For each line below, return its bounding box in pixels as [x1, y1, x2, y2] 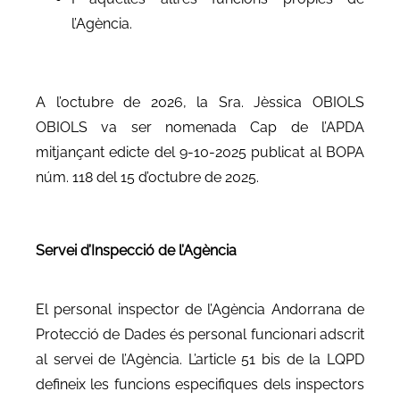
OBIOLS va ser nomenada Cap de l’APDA [36, 118, 364, 136]
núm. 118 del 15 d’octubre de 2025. [36, 168, 259, 186]
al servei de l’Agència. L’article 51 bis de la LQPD [36, 350, 364, 368]
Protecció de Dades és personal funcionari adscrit [36, 325, 364, 343]
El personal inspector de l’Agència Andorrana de [36, 300, 364, 318]
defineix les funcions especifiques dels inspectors [36, 375, 364, 393]
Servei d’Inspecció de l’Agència [36, 241, 237, 259]
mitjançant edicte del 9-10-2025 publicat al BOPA [36, 143, 364, 161]
